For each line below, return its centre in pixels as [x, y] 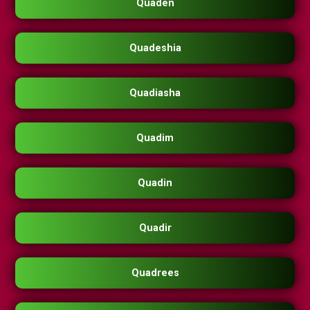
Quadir [155, 228]
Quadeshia [155, 48]
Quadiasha [155, 93]
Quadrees [155, 273]
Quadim [155, 138]
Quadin [155, 183]
